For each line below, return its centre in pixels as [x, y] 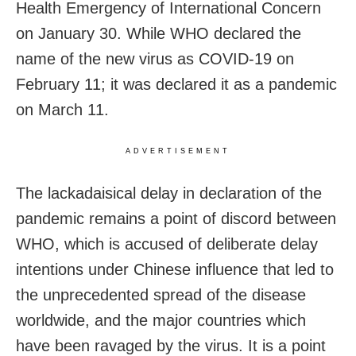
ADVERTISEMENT [178, 151]
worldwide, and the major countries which [161, 320]
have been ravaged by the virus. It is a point [171, 345]
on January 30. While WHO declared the [159, 33]
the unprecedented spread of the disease [161, 294]
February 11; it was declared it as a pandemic [176, 84]
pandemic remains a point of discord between [176, 218]
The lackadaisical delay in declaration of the [169, 193]
